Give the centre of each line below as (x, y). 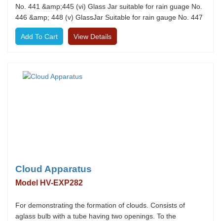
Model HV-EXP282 (49, 183)
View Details (92, 37)
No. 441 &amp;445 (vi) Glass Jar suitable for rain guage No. (109, 6)
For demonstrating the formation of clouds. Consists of (100, 205)
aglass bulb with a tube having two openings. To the (96, 216)
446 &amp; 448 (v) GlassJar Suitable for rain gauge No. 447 (109, 17)
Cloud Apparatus (54, 169)
